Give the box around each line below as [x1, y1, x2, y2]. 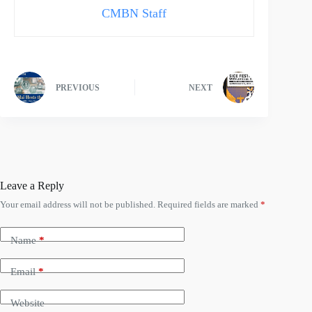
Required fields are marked [157, 198, 260, 210]
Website [10, 297, 45, 309]
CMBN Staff [102, 6, 167, 20]
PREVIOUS [56, 83, 100, 93]
